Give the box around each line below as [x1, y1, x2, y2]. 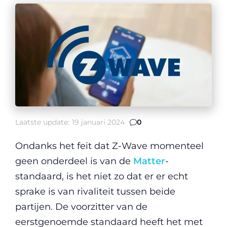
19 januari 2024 [72, 117, 125, 127]
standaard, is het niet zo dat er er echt [15, 170, 188, 182]
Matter [133, 155, 165, 167]
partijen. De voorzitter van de [15, 201, 147, 212]
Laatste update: [15, 117, 69, 127]
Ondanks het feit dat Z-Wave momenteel [15, 140, 204, 152]
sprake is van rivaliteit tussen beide [15, 185, 175, 197]
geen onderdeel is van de [15, 155, 133, 167]
